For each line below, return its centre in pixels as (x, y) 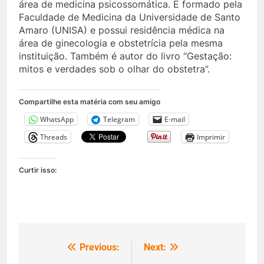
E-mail (175, 119)
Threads (54, 137)
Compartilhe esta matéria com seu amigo (90, 102)
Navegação (66, 250)
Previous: (100, 247)
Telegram (119, 119)
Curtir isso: (38, 170)
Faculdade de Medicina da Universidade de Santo (130, 17)
